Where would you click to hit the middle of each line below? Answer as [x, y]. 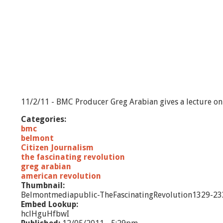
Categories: [45, 119]
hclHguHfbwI [45, 214]
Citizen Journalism [57, 148]
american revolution [61, 176]
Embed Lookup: [51, 204]
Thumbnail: [44, 185]
